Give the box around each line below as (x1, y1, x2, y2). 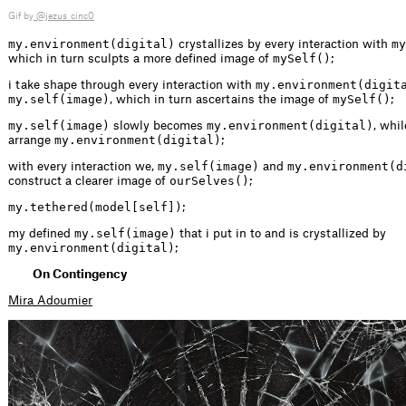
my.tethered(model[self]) (8, 200, 182, 215)
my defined (8, 227, 74, 240)
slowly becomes (110, 120, 207, 132)
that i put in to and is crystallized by (176, 227, 386, 240)
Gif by (8, 12, 34, 22)
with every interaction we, (8, 160, 158, 173)
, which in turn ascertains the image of (110, 93, 333, 106)
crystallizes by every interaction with (175, 38, 391, 51)
